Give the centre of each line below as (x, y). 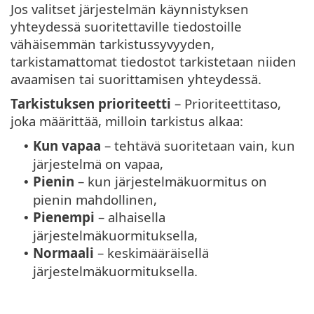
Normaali (63, 253)
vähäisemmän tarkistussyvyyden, (112, 44)
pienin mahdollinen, (95, 200)
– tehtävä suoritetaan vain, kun (198, 146)
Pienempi (64, 217)
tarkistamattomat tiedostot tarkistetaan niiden (153, 62)
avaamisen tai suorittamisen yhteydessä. (136, 79)
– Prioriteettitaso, (226, 104)
